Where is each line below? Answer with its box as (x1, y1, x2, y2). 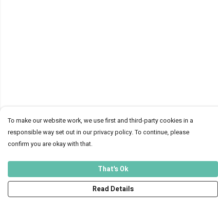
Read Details (92, 184, 134, 194)
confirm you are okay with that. (8, 140, 92, 148)
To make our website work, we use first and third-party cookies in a (8, 116, 193, 125)
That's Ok (97, 164, 128, 174)
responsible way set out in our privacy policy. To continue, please (8, 128, 189, 137)
